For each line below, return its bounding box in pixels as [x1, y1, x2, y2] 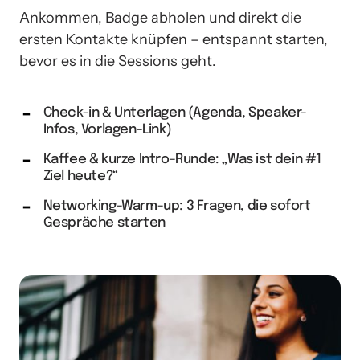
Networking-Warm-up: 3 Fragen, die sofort [43, 198, 312, 213]
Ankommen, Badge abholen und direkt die [19, 8, 301, 27]
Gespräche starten [43, 215, 166, 230]
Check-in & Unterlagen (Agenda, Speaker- [43, 105, 307, 120]
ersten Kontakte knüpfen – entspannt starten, [19, 30, 328, 48]
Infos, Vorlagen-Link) [43, 122, 172, 137]
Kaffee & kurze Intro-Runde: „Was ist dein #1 [43, 152, 321, 166]
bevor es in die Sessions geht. [19, 51, 216, 70]
